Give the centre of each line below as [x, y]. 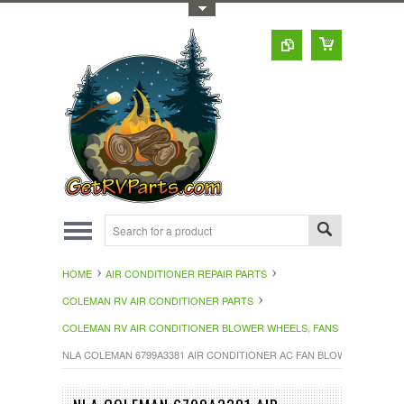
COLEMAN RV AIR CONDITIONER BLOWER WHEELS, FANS [200, 327]
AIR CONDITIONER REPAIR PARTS [186, 273]
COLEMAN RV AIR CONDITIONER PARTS [158, 300]
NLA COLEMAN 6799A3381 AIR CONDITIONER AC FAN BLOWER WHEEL [230, 354]
